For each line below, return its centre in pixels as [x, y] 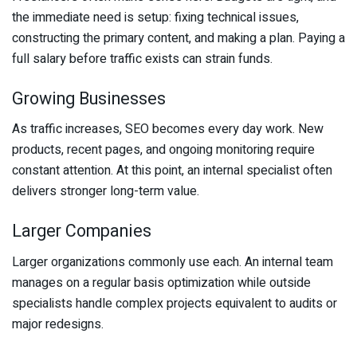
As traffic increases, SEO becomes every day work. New [168, 129]
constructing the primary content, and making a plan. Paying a [178, 38]
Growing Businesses [89, 98]
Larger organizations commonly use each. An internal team [173, 262]
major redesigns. [58, 324]
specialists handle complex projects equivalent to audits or [175, 303]
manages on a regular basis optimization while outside [161, 282]
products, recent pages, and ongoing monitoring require [163, 150]
